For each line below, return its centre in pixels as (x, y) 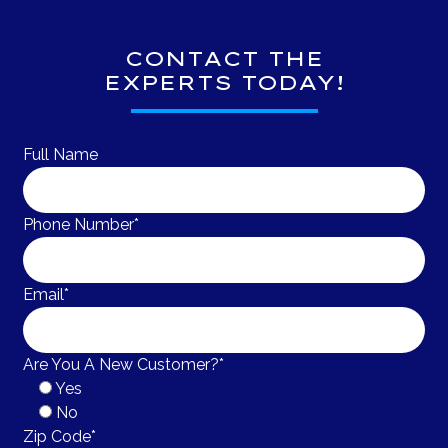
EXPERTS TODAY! (224, 81)
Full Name (61, 154)
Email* (46, 294)
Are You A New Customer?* (124, 364)
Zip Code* (60, 436)
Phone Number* (81, 224)
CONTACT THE (224, 57)
